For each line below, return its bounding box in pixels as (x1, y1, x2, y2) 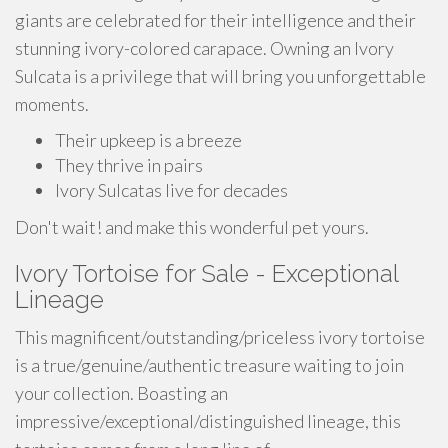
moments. (15, 93, 89, 115)
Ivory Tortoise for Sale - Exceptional (15, 259, 398, 288)
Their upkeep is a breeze (55, 129, 242, 151)
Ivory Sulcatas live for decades (55, 179, 288, 201)
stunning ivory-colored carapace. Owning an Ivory (15, 37, 394, 59)
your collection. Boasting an (15, 382, 228, 404)
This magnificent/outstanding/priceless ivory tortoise (15, 326, 425, 348)
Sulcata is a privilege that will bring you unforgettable (15, 65, 426, 87)
